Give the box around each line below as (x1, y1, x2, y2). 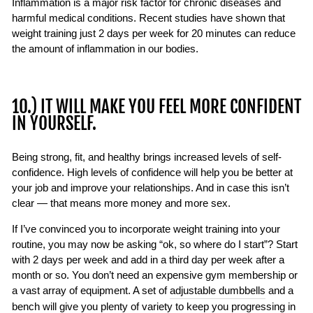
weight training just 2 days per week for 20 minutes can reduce (12, 28, 296, 39)
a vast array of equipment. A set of (12, 285, 170, 296)
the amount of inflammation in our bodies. (12, 43, 198, 54)
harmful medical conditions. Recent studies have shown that (12, 13, 285, 24)
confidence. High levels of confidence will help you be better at (12, 167, 293, 178)
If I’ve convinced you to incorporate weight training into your (12, 224, 280, 235)
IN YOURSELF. (12, 112, 96, 134)
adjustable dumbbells (170, 285, 265, 296)
